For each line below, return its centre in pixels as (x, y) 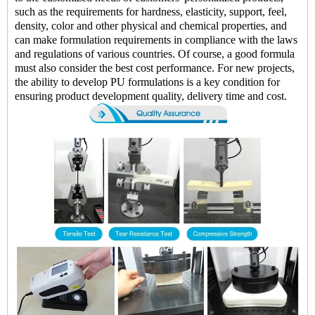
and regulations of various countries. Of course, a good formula (155, 54)
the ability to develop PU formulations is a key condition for (147, 82)
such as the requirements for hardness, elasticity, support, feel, (151, 12)
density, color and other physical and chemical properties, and (151, 26)
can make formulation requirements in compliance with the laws (156, 40)
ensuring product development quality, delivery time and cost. (151, 96)
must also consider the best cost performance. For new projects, (155, 68)
